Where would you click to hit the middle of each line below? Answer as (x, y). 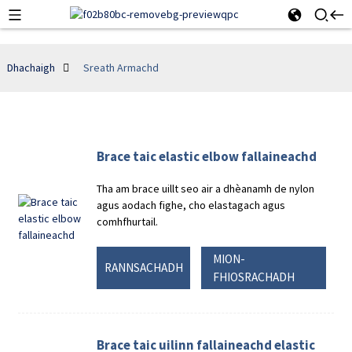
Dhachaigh (31, 68)
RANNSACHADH (143, 268)
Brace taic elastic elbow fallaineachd (207, 156)
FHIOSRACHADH (254, 277)
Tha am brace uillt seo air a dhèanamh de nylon (206, 189)
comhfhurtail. (128, 222)
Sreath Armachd (121, 68)
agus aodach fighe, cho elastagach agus (191, 205)
